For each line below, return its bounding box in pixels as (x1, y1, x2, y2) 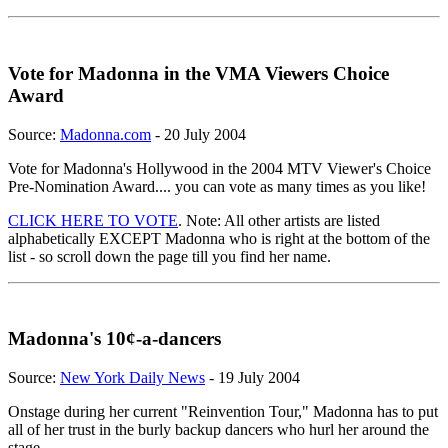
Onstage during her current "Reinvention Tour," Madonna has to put (8, 403, 438, 421)
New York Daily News (60, 369, 205, 387)
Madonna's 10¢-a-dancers (8, 328, 221, 350)
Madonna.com (60, 125, 151, 143)
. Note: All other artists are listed (178, 211, 380, 229)
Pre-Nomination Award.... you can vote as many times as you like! (8, 177, 426, 195)
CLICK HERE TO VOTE (8, 211, 178, 229)
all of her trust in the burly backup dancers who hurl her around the (8, 421, 429, 439)
